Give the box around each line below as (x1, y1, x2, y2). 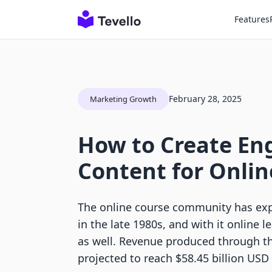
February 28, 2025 (169, 93, 242, 104)
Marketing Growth (90, 93, 157, 104)
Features (234, 13, 270, 25)
